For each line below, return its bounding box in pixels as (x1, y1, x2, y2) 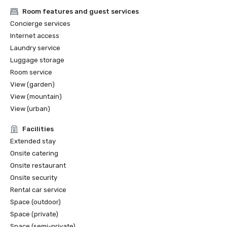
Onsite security (10, 174, 57, 181)
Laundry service (10, 44, 60, 52)
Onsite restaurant (10, 162, 66, 169)
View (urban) (10, 105, 50, 112)
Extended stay (10, 137, 56, 145)
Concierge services (10, 20, 70, 27)
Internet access (10, 32, 59, 40)
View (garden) (10, 81, 55, 88)
